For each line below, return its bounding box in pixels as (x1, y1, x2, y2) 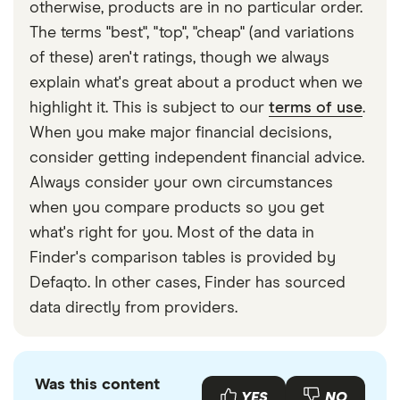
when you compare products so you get (29, 199, 324, 216)
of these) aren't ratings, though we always (29, 49, 329, 66)
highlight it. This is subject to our (29, 99, 269, 116)
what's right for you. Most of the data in (29, 224, 314, 241)
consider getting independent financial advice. (29, 149, 364, 166)
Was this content (35, 376, 160, 393)
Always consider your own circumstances (29, 174, 333, 191)
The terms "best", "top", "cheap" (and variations (29, 24, 354, 41)
